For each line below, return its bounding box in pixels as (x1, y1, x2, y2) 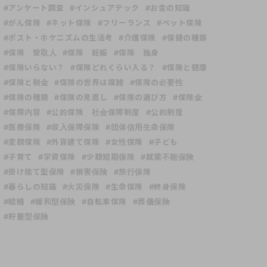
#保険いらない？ (3, 63, 65, 73)
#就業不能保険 (141, 153, 194, 162)
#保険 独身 (113, 48, 159, 58)
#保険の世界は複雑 (54, 78, 124, 88)
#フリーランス (97, 18, 151, 28)
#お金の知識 (145, 4, 191, 13)
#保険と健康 (162, 63, 207, 73)
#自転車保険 (81, 197, 127, 207)
